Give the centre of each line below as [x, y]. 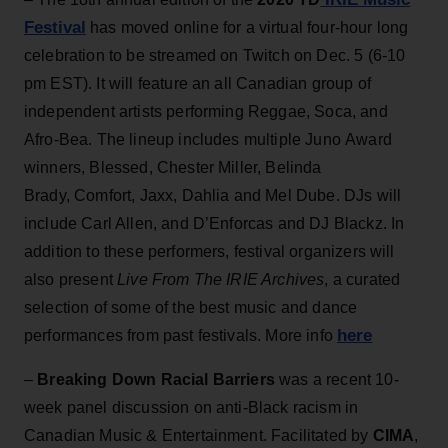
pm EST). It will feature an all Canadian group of [197, 83]
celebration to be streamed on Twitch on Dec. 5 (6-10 [215, 55]
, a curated [362, 279]
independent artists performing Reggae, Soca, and [206, 111]
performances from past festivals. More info [181, 335]
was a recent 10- [336, 379]
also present [71, 279]
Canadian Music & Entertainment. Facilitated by [198, 435]
